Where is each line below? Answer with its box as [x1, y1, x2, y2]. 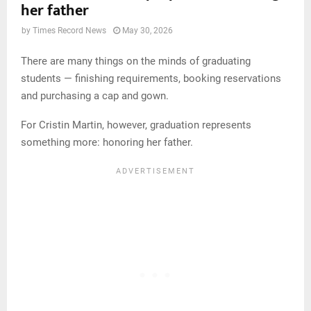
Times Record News [33, 26, 106, 36]
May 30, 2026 [122, 26, 173, 36]
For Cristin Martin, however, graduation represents [21, 118, 251, 131]
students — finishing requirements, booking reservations [21, 72, 281, 85]
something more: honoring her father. [21, 135, 193, 149]
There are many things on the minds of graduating [21, 54, 251, 67]
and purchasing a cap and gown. [21, 89, 169, 102]
